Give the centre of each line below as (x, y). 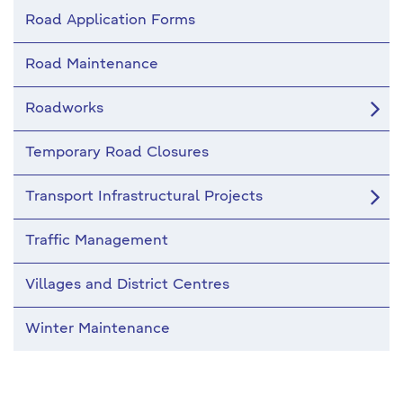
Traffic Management (97, 241)
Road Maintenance (92, 65)
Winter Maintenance (98, 329)
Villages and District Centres (127, 285)
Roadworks (64, 109)
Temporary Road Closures (117, 153)
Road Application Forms (110, 21)
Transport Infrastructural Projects (144, 197)
